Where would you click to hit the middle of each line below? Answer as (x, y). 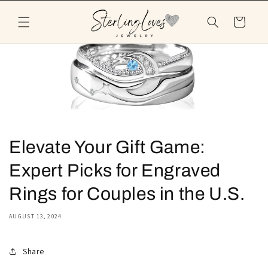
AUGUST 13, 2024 (36, 216)
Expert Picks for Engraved (115, 170)
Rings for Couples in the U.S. (127, 194)
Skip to (32, 8)
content (34, 19)
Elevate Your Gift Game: (107, 147)
